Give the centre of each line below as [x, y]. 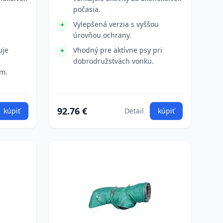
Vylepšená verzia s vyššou [116, 24]
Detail [134, 111]
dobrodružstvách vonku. [113, 61]
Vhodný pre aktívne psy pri [118, 50]
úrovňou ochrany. [102, 35]
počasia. [87, 9]
